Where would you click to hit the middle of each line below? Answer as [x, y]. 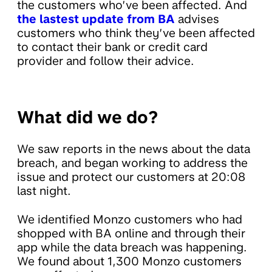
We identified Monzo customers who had [130, 220]
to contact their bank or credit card [112, 47]
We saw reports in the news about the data [134, 149]
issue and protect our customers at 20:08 [131, 177]
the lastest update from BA [96, 19]
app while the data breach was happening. [132, 248]
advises [197, 19]
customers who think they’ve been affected [136, 33]
